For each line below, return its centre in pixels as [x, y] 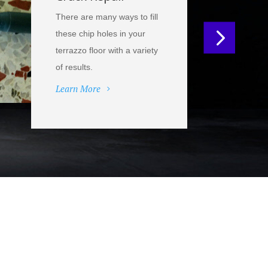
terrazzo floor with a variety [107, 51]
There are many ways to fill [107, 17]
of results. [74, 67]
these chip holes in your [101, 34]
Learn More [78, 89]
